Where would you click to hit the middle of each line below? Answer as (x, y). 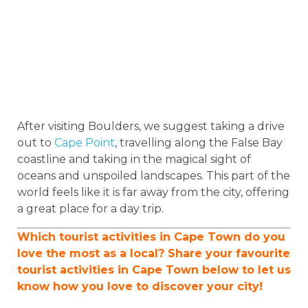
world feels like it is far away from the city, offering (153, 192)
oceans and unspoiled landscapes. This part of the (154, 176)
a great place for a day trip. (90, 209)
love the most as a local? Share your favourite (154, 253)
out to (36, 143)
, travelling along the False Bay (199, 143)
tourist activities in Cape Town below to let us (154, 269)
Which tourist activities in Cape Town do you (151, 236)
